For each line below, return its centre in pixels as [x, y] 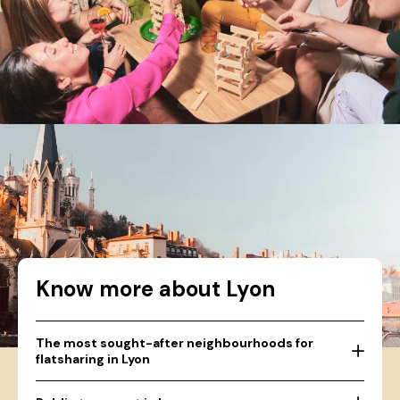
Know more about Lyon [155, 289]
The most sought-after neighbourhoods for [175, 343]
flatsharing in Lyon [93, 359]
